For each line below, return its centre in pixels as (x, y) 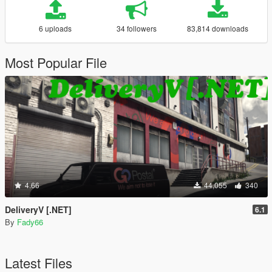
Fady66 (30, 222)
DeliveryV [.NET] (38, 209)
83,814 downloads (218, 28)
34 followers (136, 28)
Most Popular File (56, 62)
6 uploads (56, 28)
